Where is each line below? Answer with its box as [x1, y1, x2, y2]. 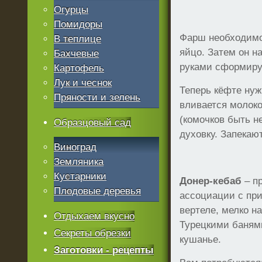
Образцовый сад [54, 117, 132, 128]
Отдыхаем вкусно [54, 211, 135, 222]
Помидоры [54, 19, 103, 30]
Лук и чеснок [54, 77, 112, 88]
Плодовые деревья [54, 185, 142, 196]
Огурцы [54, 4, 89, 15]
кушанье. [180, 234, 222, 245]
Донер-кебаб [180, 175, 242, 187]
